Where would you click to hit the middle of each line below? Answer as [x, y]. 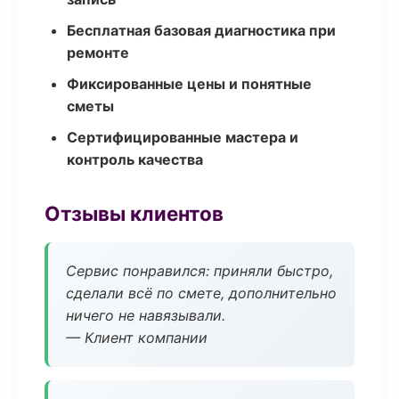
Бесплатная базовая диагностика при [201, 30]
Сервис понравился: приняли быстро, [199, 271]
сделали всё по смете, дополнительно [201, 293]
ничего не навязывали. [146, 315]
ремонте [98, 53]
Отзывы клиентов [134, 213]
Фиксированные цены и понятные [189, 84]
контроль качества [135, 159]
